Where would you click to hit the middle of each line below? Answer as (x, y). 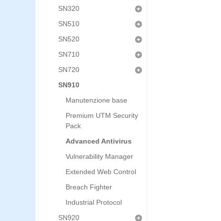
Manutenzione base (96, 100)
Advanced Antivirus (99, 141)
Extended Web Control (101, 172)
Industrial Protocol (94, 202)
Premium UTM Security (102, 115)
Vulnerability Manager (99, 156)
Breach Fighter (89, 187)
